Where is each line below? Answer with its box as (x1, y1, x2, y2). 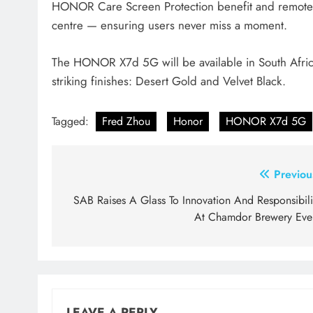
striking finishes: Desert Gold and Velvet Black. (52, 72, 286, 89)
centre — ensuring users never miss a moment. (52, 17, 287, 34)
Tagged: (52, 113, 92, 130)
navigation (65, 191, 147, 216)
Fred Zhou (102, 113, 150, 130)
